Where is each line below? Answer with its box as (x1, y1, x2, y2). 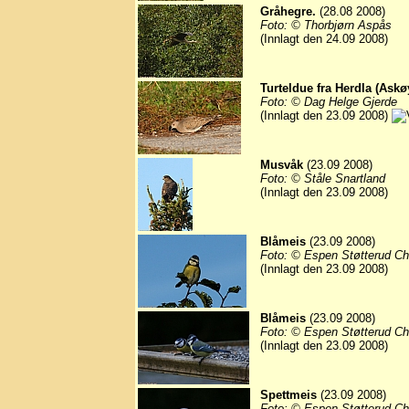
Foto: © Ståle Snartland (260, 172, 385, 186)
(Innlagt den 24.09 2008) (260, 32, 388, 47)
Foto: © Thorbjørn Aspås (260, 18, 392, 33)
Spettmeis (260, 388, 317, 403)
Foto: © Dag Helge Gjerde (260, 95, 397, 110)
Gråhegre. (260, 5, 316, 19)
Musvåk (260, 158, 303, 173)
